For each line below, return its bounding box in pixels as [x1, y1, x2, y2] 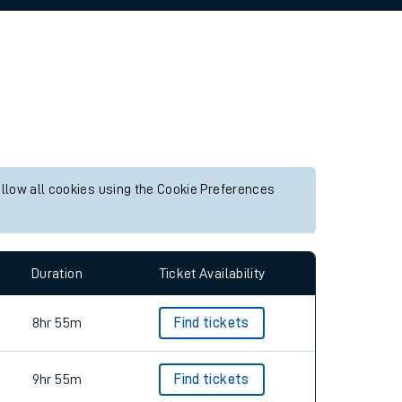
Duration [31, 266, 83, 281]
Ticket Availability [158, 266, 266, 281]
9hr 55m [31, 372, 83, 387]
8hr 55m [31, 316, 83, 330]
